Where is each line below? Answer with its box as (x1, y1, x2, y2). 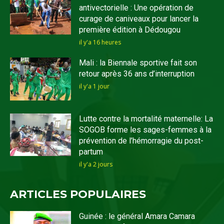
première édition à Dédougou (79, 25, 181, 35)
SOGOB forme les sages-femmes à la (79, 124, 212, 134)
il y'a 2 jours (79, 159, 113, 168)
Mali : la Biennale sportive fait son (79, 58, 197, 68)
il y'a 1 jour (79, 82, 110, 91)
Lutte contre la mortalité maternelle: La (79, 113, 213, 123)
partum (79, 146, 103, 156)
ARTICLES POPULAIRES (10, 187, 146, 201)
